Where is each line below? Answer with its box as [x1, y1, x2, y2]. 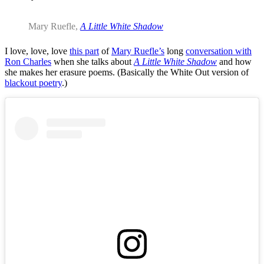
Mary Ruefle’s [111, 46, 164, 57]
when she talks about [51, 57, 134, 67]
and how [217, 57, 252, 67]
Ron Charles [5, 57, 51, 67]
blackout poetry [5, 78, 62, 88]
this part [70, 46, 99, 57]
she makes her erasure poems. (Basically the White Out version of [5, 67, 249, 78]
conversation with [186, 46, 252, 57]
